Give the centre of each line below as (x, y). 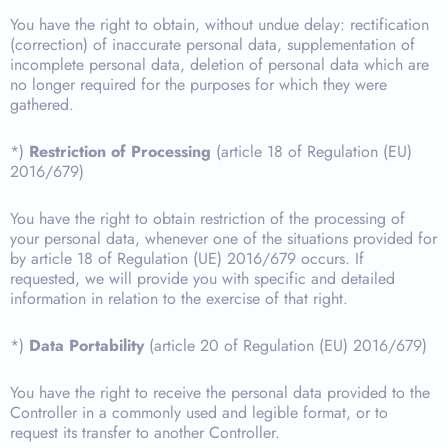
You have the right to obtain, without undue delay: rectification (219, 24)
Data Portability (86, 345)
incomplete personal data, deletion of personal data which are (219, 64)
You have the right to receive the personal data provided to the (220, 392)
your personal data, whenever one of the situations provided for (223, 238)
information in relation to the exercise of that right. (179, 298)
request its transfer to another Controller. (145, 432)
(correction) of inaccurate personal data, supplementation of (212, 44)
